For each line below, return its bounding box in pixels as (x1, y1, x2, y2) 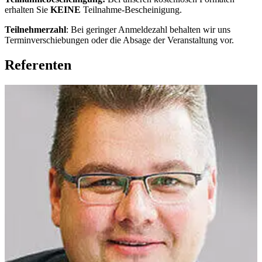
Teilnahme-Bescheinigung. (81, 4, 182, 15)
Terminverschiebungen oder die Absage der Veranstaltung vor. (5, 35, 234, 45)
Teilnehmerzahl (5, 24, 66, 35)
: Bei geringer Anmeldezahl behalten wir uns (66, 24, 230, 35)
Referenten (5, 57, 71, 73)
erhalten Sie (5, 4, 50, 15)
